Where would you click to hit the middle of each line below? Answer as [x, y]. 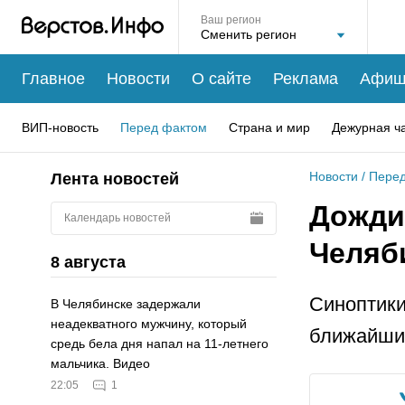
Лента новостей [115, 179]
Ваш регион [231, 20]
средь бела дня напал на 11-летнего [160, 344]
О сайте [221, 78]
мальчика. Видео [100, 364]
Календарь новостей [118, 217]
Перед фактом [164, 127]
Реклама [306, 78]
